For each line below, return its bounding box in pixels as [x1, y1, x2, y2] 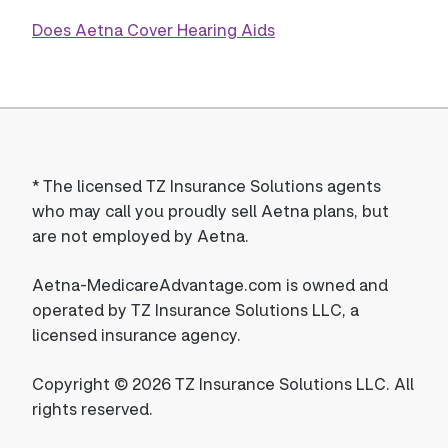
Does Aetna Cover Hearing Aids [32, 19, 275, 40]
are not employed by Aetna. [32, 225, 249, 246]
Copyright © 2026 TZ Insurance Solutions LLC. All [32, 373, 414, 394]
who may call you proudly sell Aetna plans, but [32, 200, 389, 221]
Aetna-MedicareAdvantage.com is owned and [32, 274, 388, 295]
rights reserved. [32, 398, 153, 419]
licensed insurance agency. [32, 324, 241, 345]
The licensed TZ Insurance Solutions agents [43, 175, 381, 196]
